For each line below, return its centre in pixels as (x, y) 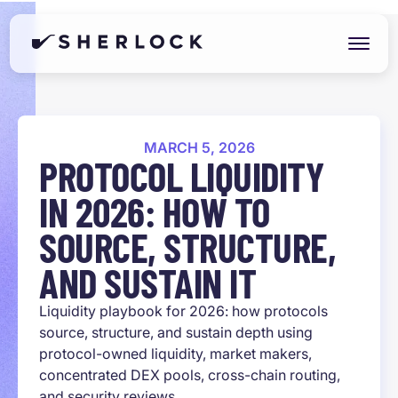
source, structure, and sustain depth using (176, 332)
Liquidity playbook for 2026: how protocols (183, 311)
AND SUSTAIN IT (147, 283)
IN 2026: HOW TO (155, 211)
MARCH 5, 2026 (199, 147)
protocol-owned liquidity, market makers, (175, 354)
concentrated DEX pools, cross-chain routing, (190, 375)
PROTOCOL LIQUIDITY (181, 176)
